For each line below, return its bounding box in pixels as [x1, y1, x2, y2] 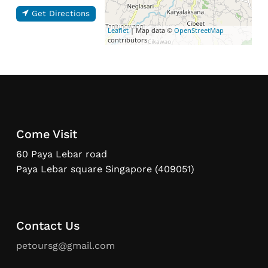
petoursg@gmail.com [16, 240, 115, 252]
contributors [107, 35, 147, 44]
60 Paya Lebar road [16, 148, 107, 160]
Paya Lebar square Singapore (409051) [16, 163, 194, 175]
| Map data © [128, 26, 174, 35]
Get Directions [31, 8, 90, 18]
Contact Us [16, 219, 80, 233]
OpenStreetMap [173, 26, 224, 35]
